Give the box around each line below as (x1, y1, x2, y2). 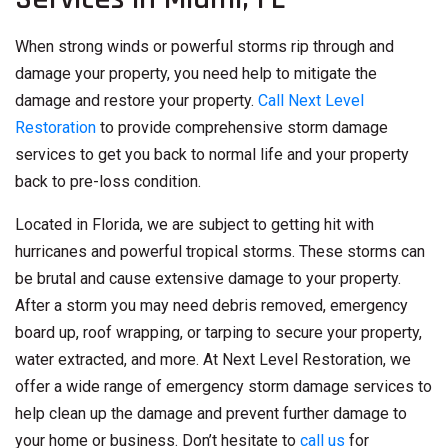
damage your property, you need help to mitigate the (15, 64, 377, 84)
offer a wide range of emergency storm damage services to (15, 377, 432, 397)
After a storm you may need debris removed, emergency (15, 296, 408, 316)
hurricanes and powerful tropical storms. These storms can (15, 242, 425, 262)
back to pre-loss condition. (15, 172, 201, 192)
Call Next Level (258, 91, 364, 111)
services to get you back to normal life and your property (15, 145, 409, 165)
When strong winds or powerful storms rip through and (15, 37, 394, 57)
